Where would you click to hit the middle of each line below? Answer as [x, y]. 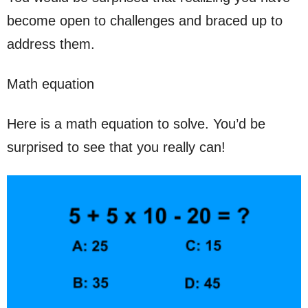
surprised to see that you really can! [116, 147]
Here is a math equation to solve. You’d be [136, 124]
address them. [51, 44]
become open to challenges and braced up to [145, 21]
